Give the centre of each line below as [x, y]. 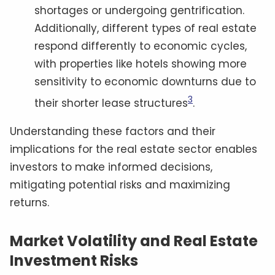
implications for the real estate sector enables [134, 149]
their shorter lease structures [111, 103]
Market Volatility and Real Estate [134, 241]
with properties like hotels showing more [141, 64]
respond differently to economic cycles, [141, 46]
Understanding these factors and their [113, 132]
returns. [29, 203]
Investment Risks [74, 261]
